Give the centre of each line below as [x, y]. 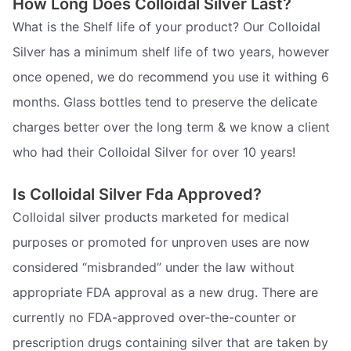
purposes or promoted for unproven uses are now [161, 242]
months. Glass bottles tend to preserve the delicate [165, 101]
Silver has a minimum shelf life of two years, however [171, 51]
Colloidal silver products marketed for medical [151, 217]
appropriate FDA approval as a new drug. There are [165, 293]
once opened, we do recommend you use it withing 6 [171, 76]
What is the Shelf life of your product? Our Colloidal [166, 26]
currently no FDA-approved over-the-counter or [154, 318]
